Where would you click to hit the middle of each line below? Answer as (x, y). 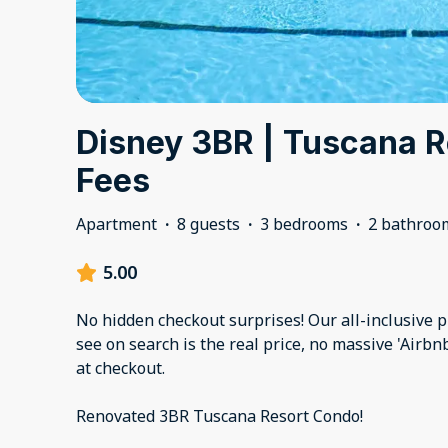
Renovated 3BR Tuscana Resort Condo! (219, 416)
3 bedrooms (304, 224)
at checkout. (120, 368)
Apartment (116, 224)
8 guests (208, 224)
